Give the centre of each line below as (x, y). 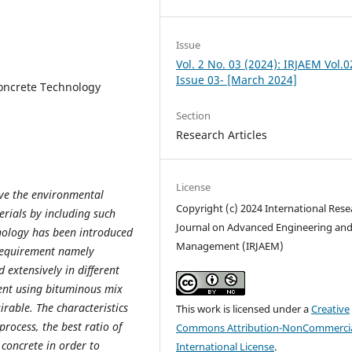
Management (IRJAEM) (230, 246)
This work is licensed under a (244, 308)
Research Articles (222, 134)
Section (194, 115)
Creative (331, 308)
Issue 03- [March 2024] (237, 79)
